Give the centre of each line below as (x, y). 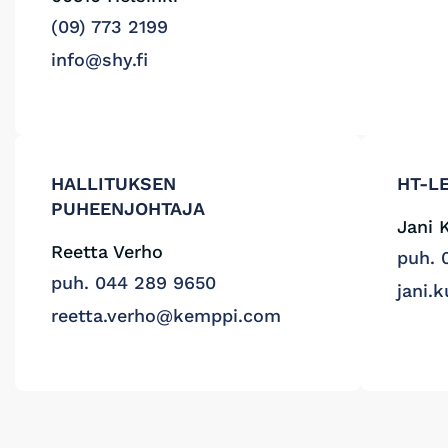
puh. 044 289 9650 (133, 282)
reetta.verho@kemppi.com (166, 315)
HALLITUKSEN (113, 183)
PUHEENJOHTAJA (128, 208)
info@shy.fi (99, 59)
